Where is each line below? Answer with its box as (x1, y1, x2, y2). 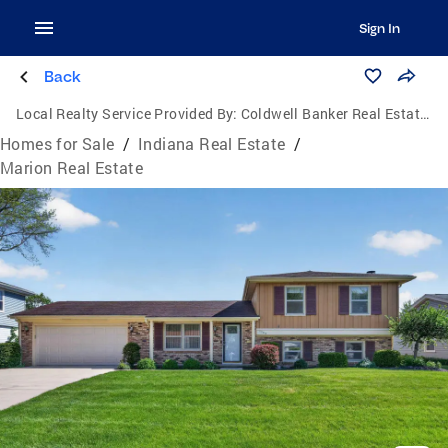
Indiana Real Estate (138, 133, 286, 154)
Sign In (358, 20, 400, 36)
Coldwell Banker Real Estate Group (240, 104, 421, 123)
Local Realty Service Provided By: (16, 104, 238, 123)
